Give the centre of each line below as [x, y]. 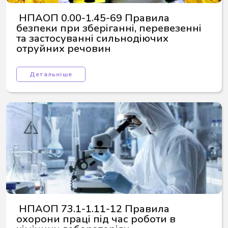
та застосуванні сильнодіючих [94, 38]
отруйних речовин [64, 49]
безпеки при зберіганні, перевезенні [110, 28]
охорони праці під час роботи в [97, 219]
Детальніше [51, 74]
